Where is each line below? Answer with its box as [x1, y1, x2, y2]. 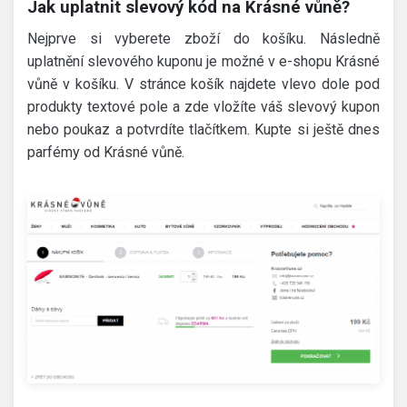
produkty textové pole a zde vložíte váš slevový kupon [27, 98, 380, 115]
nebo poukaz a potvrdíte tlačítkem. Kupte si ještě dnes [27, 121, 380, 138]
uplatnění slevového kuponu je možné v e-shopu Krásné [27, 53, 380, 70]
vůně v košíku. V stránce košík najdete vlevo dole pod [27, 75, 380, 93]
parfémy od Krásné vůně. [27, 144, 184, 161]
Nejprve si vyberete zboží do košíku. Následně [27, 30, 380, 47]
